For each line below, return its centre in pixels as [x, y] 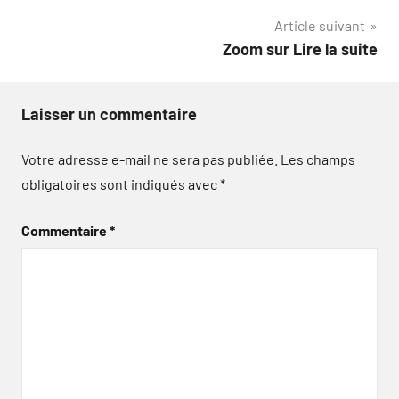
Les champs [318, 159]
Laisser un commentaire [109, 114]
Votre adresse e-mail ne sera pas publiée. [150, 159]
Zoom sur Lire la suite [300, 49]
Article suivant [320, 25]
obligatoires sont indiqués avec [121, 184]
